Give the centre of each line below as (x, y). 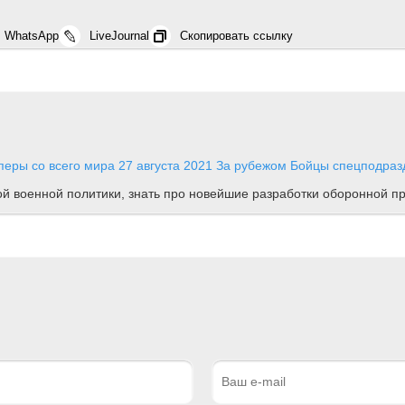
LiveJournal (119, 35)
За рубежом (251, 165)
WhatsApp (32, 35)
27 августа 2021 (165, 165)
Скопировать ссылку (236, 35)
